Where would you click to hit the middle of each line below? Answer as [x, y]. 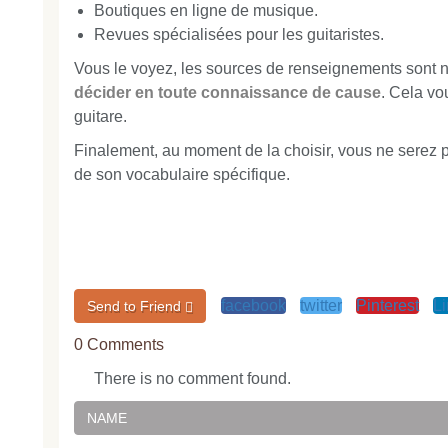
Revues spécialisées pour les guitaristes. [239, 35]
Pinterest [387, 305]
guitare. [101, 117]
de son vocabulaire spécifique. [182, 175]
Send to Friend [136, 306]
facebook [253, 305]
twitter [320, 305]
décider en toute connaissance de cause [228, 93]
